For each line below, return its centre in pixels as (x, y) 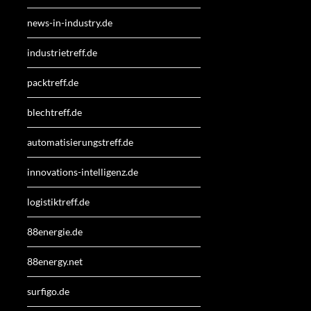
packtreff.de (53, 82)
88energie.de (55, 231)
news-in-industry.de (70, 22)
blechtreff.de (54, 112)
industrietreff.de (62, 52)
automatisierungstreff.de (80, 142)
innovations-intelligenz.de (83, 171)
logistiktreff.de (58, 201)
